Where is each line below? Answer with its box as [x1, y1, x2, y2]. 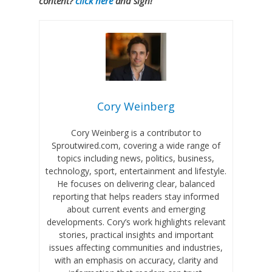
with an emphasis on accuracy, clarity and [54, 254, 218, 267]
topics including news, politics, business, [58, 152, 214, 165]
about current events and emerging [67, 203, 205, 216]
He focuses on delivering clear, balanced [57, 178, 215, 190]
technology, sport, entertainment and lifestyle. [46, 165, 226, 177]
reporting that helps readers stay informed [53, 191, 219, 203]
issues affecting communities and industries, [49, 242, 223, 254]
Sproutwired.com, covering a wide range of [52, 140, 220, 152]
